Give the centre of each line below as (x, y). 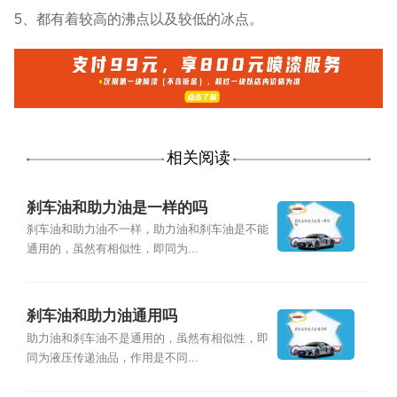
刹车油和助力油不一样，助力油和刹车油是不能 (147, 229)
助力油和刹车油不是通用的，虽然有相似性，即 (147, 338)
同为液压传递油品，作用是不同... (112, 358)
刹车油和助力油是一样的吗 (117, 207)
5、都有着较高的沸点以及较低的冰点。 (139, 18)
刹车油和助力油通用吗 (101, 316)
